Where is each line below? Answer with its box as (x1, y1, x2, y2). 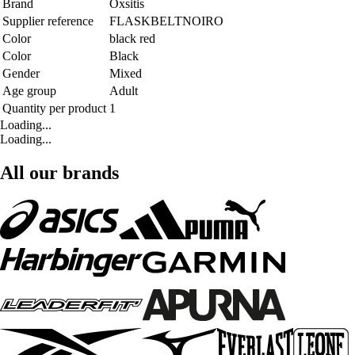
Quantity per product (2, 101, 106, 116)
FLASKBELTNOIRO (109, 14, 223, 29)
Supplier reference (2, 14, 94, 29)
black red (109, 32, 155, 46)
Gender (2, 67, 40, 81)
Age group (2, 84, 56, 98)
